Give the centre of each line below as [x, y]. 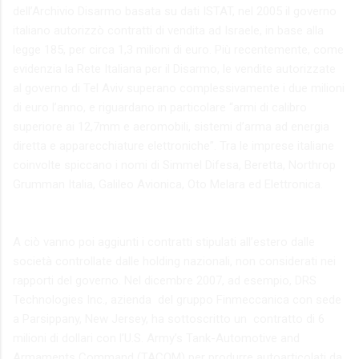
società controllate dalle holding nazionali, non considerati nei [174, 261]
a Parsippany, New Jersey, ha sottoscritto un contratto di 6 [169, 319]
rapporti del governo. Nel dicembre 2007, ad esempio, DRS [165, 280]
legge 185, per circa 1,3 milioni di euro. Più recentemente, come [178, 49]
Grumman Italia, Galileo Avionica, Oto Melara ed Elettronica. [168, 184]
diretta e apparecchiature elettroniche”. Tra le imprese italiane [173, 145]
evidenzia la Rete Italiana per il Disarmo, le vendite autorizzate [174, 69]
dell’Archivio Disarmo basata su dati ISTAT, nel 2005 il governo [175, 11]
